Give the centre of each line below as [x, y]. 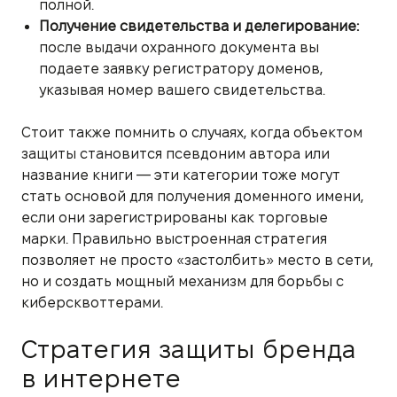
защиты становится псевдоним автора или [175, 153]
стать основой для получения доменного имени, [192, 196]
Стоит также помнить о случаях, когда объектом [192, 132]
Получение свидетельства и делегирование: [199, 26]
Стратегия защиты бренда [189, 349]
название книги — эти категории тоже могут [181, 175]
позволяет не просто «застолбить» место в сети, [197, 260]
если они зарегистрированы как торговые [175, 217]
